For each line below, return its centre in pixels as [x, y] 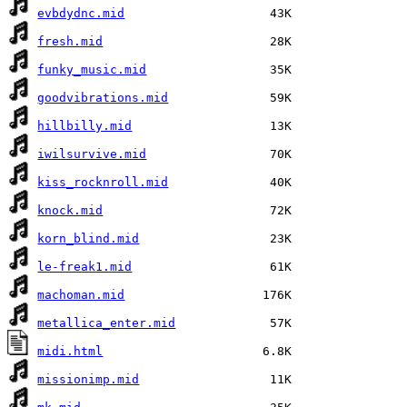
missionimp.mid [89, 379]
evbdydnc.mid [81, 13]
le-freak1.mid [85, 267]
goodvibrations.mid [103, 98]
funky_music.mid [92, 69]
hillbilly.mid [85, 126]
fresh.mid [70, 41]
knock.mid [70, 210]
